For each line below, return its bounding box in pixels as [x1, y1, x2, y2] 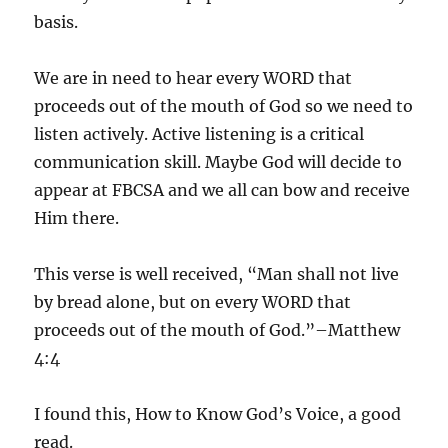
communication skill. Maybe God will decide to [34, 151, 403, 172]
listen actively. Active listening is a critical [34, 123, 365, 144]
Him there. [34, 207, 120, 228]
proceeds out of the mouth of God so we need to [34, 95, 414, 116]
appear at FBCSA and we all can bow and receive [34, 179, 411, 200]
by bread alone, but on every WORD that [34, 291, 352, 312]
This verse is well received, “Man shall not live [34, 263, 400, 284]
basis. [34, 11, 79, 32]
